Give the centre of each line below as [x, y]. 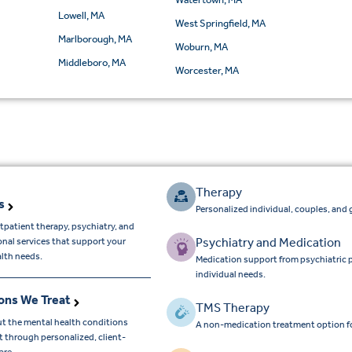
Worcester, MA [207, 71]
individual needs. [230, 275]
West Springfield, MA [220, 24]
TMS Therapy [232, 308]
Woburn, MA [201, 47]
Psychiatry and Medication [268, 243]
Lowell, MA [81, 16]
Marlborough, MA [95, 39]
